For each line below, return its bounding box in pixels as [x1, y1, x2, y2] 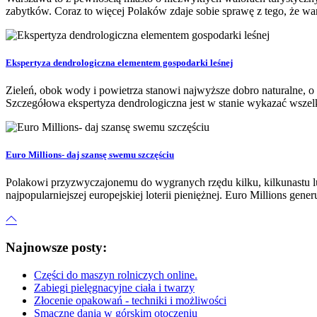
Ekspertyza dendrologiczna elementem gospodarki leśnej [6, 57, 233, 68]
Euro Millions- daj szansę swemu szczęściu [6, 149, 174, 161]
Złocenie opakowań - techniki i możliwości [34, 294, 226, 306]
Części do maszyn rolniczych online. [34, 268, 197, 281]
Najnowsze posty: [6, 240, 107, 255]
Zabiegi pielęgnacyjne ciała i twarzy [34, 281, 195, 294]
